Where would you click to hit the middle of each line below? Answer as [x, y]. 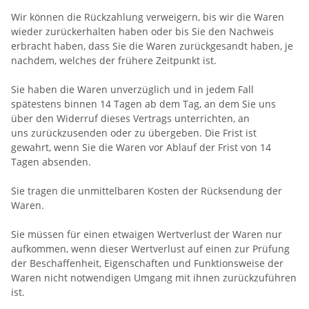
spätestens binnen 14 [61, 103]
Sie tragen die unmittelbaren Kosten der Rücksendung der [147, 190]
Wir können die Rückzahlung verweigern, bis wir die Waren [148, 17]
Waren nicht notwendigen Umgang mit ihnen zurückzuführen [154, 277]
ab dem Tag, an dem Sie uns [210, 103]
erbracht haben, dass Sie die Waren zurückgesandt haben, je [152, 46]
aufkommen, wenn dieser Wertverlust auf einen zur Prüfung [150, 248]
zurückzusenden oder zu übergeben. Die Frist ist [144, 132]
